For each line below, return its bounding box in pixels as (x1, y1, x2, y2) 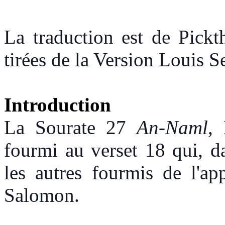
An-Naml (137, 116, 208, 138)
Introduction (4, 93, 111, 116)
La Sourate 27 (4, 116, 137, 138)
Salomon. (4, 184, 79, 206)
